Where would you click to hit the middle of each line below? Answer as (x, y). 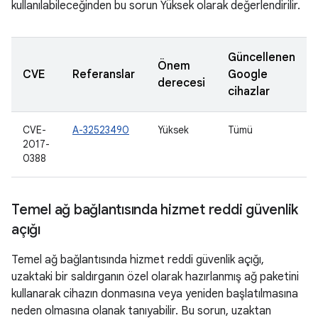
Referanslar (104, 75)
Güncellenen (262, 57)
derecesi (181, 83)
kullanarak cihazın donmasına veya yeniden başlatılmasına (155, 294)
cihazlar (249, 92)
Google (248, 75)
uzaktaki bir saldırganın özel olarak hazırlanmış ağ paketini (155, 277)
